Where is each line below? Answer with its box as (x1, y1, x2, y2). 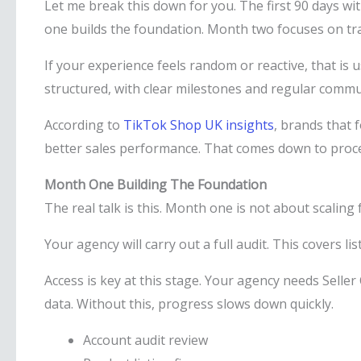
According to (44, 116, 123, 134)
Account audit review (83, 331, 208, 349)
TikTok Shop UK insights (123, 116, 274, 134)
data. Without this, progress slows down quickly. (44, 295, 334, 313)
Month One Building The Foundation (44, 176, 267, 193)
